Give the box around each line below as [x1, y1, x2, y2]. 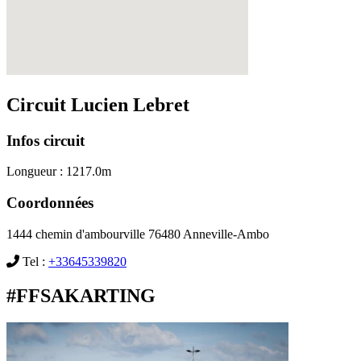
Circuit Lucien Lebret [6, 93, 189, 115]
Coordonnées [6, 193, 93, 211]
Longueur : [6, 164, 63, 179]
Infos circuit [6, 131, 85, 149]
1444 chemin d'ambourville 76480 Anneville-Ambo [6, 226, 269, 241]
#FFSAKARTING [6, 284, 156, 306]
